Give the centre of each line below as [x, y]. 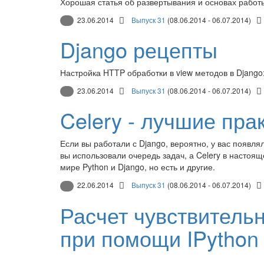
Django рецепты [139, 49]
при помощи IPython [159, 237]
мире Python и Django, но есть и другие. [138, 167]
